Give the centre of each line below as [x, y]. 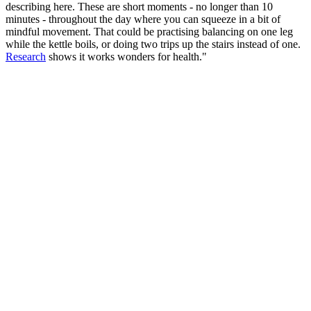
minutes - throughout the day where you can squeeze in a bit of [143, 19]
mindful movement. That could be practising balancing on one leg [149, 32]
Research [26, 57]
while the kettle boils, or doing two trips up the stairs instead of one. [153, 44]
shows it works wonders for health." [126, 57]
